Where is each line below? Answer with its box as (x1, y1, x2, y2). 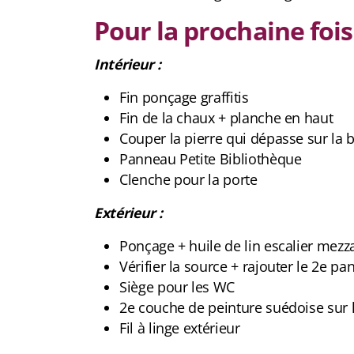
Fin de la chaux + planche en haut (119, 107, 333, 127)
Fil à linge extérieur (119, 318, 244, 337)
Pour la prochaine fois (94, 13, 352, 47)
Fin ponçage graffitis (119, 87, 249, 107)
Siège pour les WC (119, 277, 235, 296)
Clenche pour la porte (119, 169, 258, 189)
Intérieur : (94, 54, 162, 73)
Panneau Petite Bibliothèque (119, 149, 302, 168)
